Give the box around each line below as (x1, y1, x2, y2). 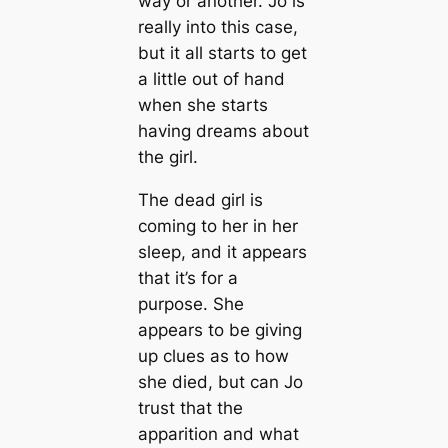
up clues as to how (137, 345, 289, 366)
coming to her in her (137, 215, 298, 236)
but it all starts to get (137, 42, 307, 63)
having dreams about (137, 120, 309, 141)
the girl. (137, 146, 198, 167)
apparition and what (137, 423, 299, 444)
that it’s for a (137, 267, 238, 288)
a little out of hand (137, 68, 285, 89)
